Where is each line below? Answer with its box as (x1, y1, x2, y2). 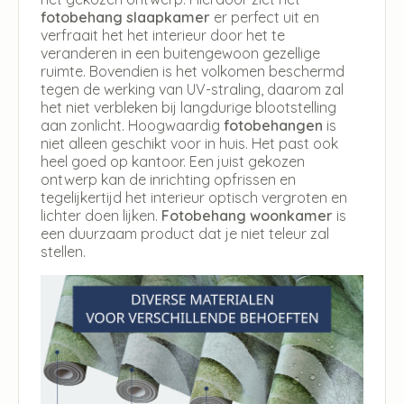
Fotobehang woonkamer (161, 206, 333, 225)
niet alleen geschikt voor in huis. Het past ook (41, 133, 338, 152)
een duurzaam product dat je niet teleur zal (41, 224, 329, 243)
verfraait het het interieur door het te (41, 25, 285, 44)
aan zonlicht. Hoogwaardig (41, 115, 224, 134)
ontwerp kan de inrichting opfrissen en (41, 170, 296, 188)
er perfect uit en (210, 7, 319, 26)
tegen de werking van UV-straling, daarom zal (41, 79, 344, 98)
